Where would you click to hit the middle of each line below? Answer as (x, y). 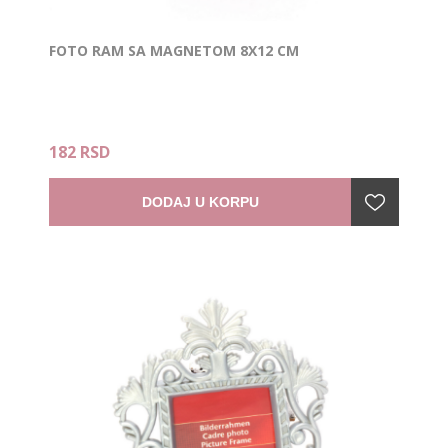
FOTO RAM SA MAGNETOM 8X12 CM (174, 50)
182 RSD (79, 151)
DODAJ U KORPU (200, 201)
